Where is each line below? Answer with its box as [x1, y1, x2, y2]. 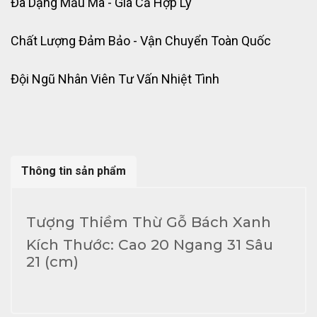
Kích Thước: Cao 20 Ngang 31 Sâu [26, 236, 273, 254]
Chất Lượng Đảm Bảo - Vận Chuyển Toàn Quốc [11, 33, 271, 49]
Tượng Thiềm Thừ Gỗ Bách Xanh [26, 213, 275, 231]
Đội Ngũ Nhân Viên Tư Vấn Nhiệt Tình [11, 71, 219, 87]
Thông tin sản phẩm [21, 164, 126, 178]
